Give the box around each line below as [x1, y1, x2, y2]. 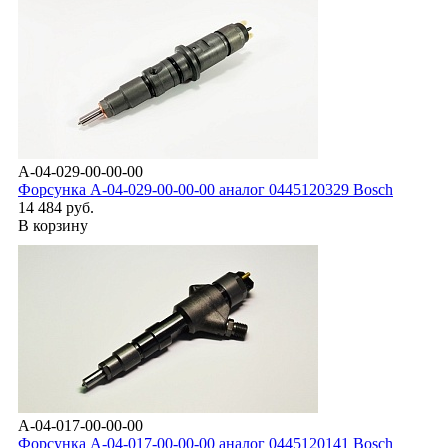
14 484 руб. [18, 198, 94, 216]
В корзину [18, 216, 88, 234]
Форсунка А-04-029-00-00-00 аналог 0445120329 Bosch [18, 180, 393, 198]
